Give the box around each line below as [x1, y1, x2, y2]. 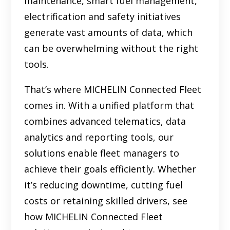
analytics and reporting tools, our [24, 131, 174, 144]
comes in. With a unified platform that [24, 99, 195, 112]
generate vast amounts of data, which [24, 26, 193, 39]
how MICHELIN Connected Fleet [24, 210, 163, 223]
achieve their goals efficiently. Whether [24, 163, 197, 176]
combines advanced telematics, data [24, 115, 186, 128]
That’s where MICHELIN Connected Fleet [24, 83, 202, 96]
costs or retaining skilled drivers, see [24, 195, 188, 207]
